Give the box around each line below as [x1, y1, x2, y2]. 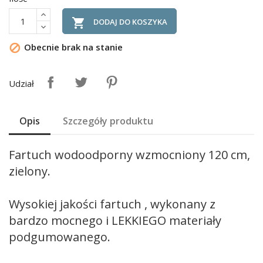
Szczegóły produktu [63, 114, 154, 127]
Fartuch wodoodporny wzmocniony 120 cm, [9, 147, 250, 163]
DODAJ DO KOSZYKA [93, 16, 167, 27]
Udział [9, 77, 34, 89]
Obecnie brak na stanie [22, 41, 123, 53]
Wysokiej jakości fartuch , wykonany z [9, 196, 215, 212]
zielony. [9, 163, 50, 179]
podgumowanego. [9, 229, 110, 245]
